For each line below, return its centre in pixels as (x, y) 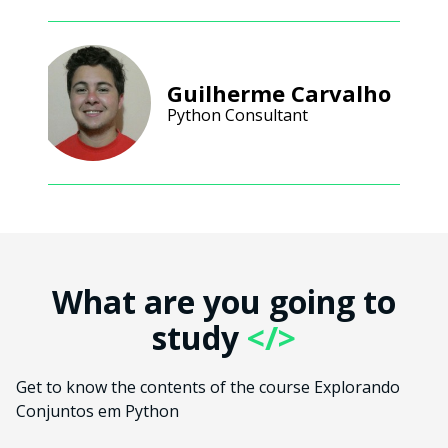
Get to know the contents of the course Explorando (208, 387)
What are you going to (224, 302)
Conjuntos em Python (97, 411)
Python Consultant (237, 115)
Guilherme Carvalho (279, 93)
